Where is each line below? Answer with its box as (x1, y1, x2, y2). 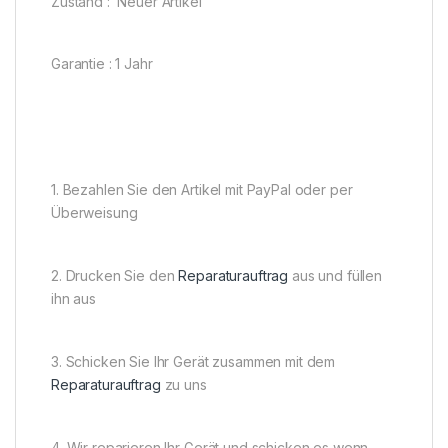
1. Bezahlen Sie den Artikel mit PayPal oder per (51, 181, 353, 199)
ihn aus (51, 290, 97, 308)
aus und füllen (288, 267, 383, 285)
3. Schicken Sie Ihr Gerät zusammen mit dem (51, 353, 336, 371)
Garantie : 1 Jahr (51, 55, 153, 73)
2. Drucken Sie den (51, 267, 179, 285)
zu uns (160, 376, 207, 394)
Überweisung (51, 204, 138, 222)
